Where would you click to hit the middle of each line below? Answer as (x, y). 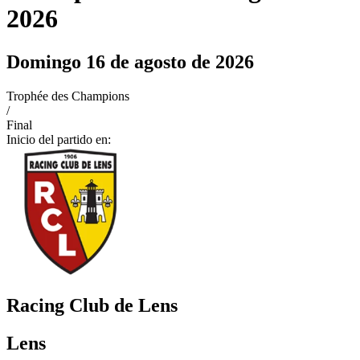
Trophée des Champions (68, 96)
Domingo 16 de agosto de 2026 (130, 61)
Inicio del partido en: (59, 139)
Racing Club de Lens (92, 305)
